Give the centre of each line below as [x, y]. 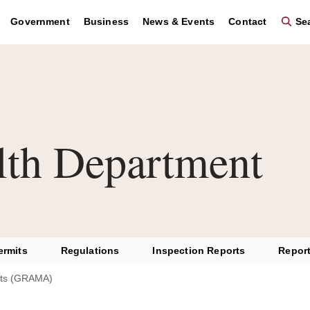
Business [106, 21]
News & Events [179, 21]
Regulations [90, 250]
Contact [248, 21]
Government [40, 21]
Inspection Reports [199, 250]
